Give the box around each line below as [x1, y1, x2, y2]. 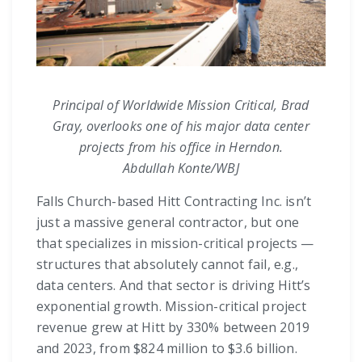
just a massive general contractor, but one [36, 213, 300, 232]
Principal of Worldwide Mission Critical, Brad [53, 96, 309, 115]
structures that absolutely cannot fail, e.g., [36, 255, 299, 274]
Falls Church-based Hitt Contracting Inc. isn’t [36, 192, 312, 211]
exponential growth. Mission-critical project [36, 297, 306, 316]
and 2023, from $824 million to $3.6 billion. [36, 339, 297, 358]
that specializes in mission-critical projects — [36, 234, 314, 253]
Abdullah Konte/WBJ [123, 159, 239, 178]
